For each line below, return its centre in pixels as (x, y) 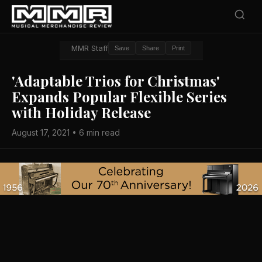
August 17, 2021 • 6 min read (66, 132)
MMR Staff (89, 48)
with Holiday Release (81, 112)
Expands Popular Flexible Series (119, 96)
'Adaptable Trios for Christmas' (116, 81)
